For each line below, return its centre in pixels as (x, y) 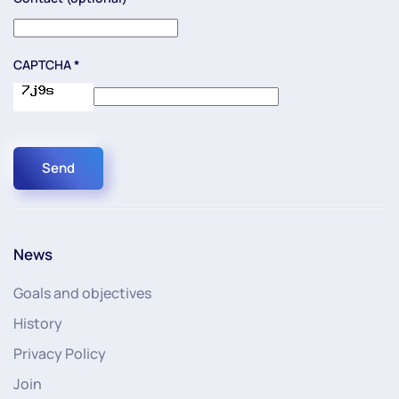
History (38, 323)
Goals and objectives (82, 293)
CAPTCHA (42, 64)
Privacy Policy (60, 353)
